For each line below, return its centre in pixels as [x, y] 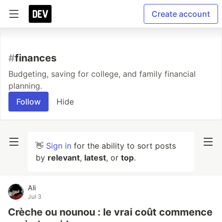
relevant [64, 158]
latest [95, 158]
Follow [28, 102]
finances [36, 58]
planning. [25, 86]
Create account [181, 14]
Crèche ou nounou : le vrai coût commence [110, 212]
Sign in [59, 146]
